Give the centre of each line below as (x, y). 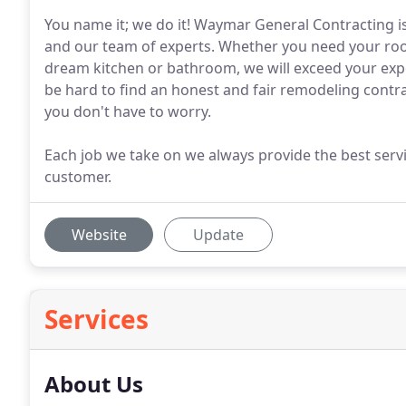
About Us (94, 384)
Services (97, 319)
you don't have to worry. (128, 111)
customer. (78, 177)
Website (99, 235)
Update (218, 235)
